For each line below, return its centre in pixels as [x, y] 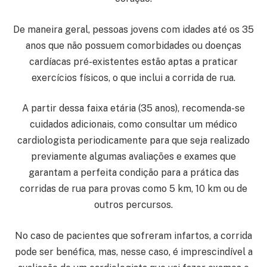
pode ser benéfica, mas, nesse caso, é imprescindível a [133, 252]
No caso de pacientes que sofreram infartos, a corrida [133, 235]
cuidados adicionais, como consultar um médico [133, 125]
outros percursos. [133, 205]
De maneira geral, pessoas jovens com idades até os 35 [133, 29]
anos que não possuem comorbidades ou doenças [133, 45]
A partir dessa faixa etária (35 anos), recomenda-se [133, 108]
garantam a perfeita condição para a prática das [133, 173]
